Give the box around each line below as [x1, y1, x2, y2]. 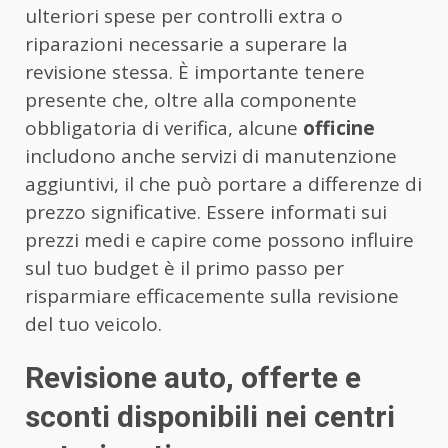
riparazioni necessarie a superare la [25, 31, 348, 58]
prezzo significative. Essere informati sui [25, 199, 387, 226]
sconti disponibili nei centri [25, 399, 395, 435]
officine [303, 115, 375, 142]
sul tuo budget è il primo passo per [25, 255, 344, 282]
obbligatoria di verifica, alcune [25, 115, 303, 142]
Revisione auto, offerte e [25, 360, 361, 396]
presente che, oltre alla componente [25, 87, 357, 114]
